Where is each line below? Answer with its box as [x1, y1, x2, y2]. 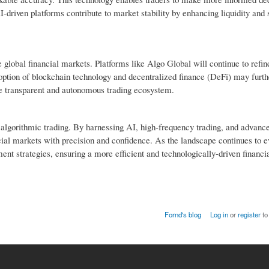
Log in [210, 210, 228, 220]
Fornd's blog [165, 210, 202, 220]
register [237, 210, 261, 220]
